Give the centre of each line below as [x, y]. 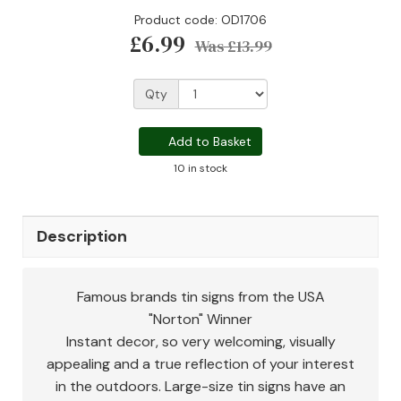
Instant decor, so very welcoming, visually [200, 341]
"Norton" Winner [200, 319]
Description [82, 236]
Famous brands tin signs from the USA [200, 297]
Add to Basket [209, 141]
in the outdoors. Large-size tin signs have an [200, 386]
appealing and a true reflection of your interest [200, 364]
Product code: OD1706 [200, 20]
